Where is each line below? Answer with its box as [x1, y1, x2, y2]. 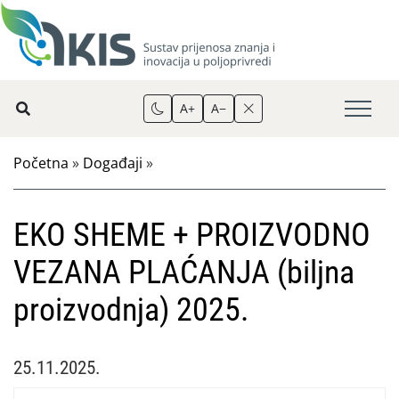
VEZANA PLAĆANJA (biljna [13, 254, 354, 291]
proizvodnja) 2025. [13, 291, 248, 329]
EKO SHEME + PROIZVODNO [13, 216, 370, 254]
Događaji [83, 153, 142, 173]
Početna [13, 153, 69, 173]
